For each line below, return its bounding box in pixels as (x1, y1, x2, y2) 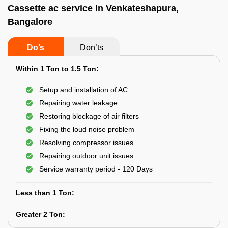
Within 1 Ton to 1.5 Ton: (16, 65, 99, 73)
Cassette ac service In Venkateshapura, (8, 3, 179, 13)
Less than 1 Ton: (16, 189, 74, 197)
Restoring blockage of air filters (39, 112, 139, 120)
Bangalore (8, 17, 52, 27)
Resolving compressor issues (39, 138, 133, 147)
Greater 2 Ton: (16, 210, 65, 218)
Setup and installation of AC (39, 85, 128, 94)
